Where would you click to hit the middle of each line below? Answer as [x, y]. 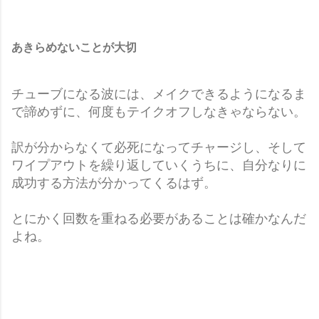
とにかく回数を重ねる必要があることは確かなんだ [159, 218]
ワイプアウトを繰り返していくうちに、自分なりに [159, 165]
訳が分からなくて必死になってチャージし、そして [159, 147]
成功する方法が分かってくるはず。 [114, 183]
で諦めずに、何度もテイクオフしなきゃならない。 [159, 111]
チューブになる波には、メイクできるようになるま [159, 94]
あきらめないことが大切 [74, 47]
